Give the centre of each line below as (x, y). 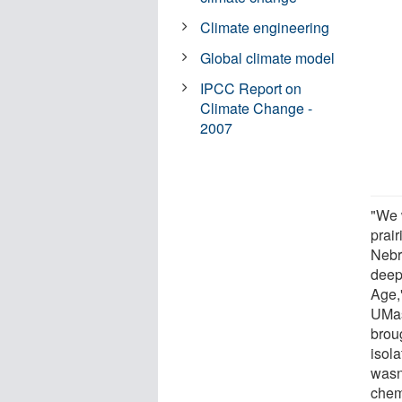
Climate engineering (265, 27)
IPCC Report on (251, 88)
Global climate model (268, 57)
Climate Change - (257, 108)
